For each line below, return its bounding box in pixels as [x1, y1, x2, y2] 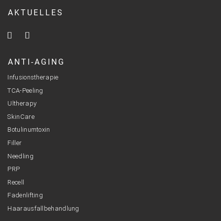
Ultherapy [7, 100, 37, 108]
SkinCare [7, 112, 35, 120]
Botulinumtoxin [7, 126, 50, 134]
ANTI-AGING [8, 57, 65, 67]
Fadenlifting [7, 191, 43, 199]
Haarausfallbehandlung [7, 204, 79, 212]
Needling [7, 152, 34, 160]
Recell [7, 178, 25, 186]
